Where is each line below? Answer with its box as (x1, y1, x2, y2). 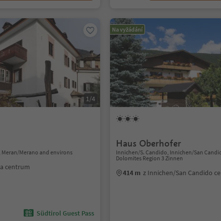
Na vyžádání (112, 26, 143, 33)
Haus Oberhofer (116, 138, 182, 149)
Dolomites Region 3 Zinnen (116, 154, 184, 162)
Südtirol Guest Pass (37, 209, 95, 218)
